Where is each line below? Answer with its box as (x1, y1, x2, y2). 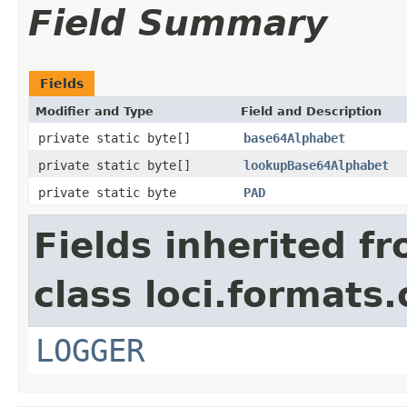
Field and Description (241, 104, 382, 118)
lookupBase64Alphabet (243, 157, 389, 173)
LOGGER (35, 332, 144, 369)
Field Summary (28, 2, 327, 44)
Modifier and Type (35, 104, 154, 118)
